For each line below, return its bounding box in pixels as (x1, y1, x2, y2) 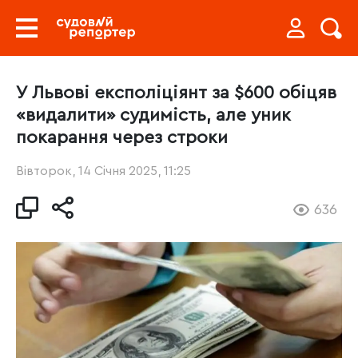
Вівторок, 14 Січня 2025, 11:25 (16, 165, 191, 177)
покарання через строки (16, 129, 228, 146)
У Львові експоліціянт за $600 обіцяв (16, 84, 336, 101)
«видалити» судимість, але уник (16, 106, 291, 124)
